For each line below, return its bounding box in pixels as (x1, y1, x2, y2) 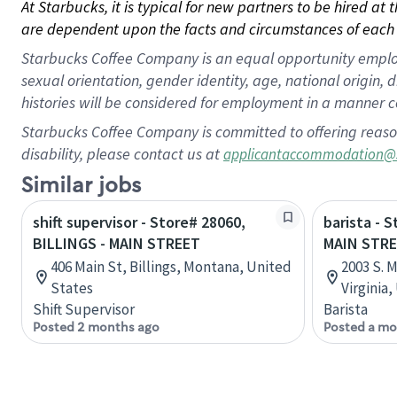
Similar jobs (21, 172, 141, 199)
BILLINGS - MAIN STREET (33, 233, 200, 253)
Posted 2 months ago (33, 319, 160, 335)
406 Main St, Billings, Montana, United (51, 257, 292, 276)
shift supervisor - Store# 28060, (33, 212, 245, 232)
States (51, 278, 93, 298)
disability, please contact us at (21, 144, 223, 164)
